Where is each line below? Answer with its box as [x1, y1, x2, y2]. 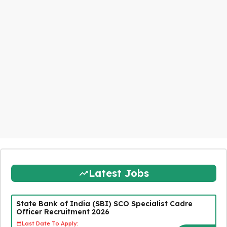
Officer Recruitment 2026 [16, 207, 109, 216]
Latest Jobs [88, 166, 149, 179]
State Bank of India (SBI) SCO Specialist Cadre [16, 199, 193, 208]
